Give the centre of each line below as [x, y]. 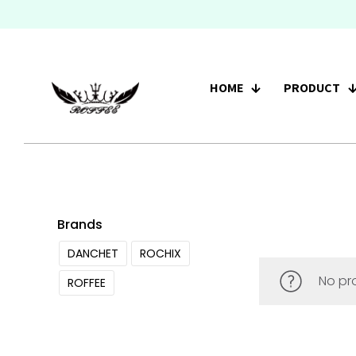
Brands [80, 224]
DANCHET [93, 253]
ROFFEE [87, 283]
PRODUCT [311, 88]
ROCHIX [161, 253]
